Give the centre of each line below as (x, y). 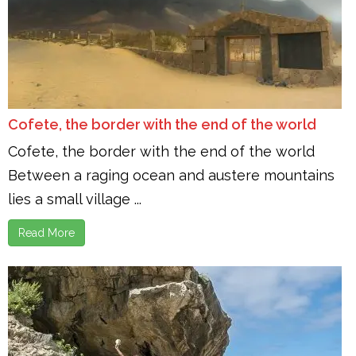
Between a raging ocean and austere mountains (171, 175)
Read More (46, 233)
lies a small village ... (75, 199)
